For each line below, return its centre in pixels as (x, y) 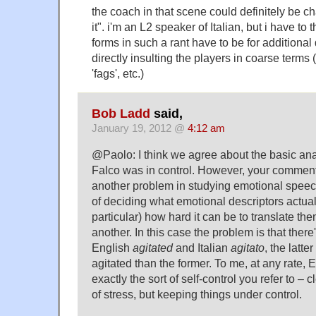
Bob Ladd (121, 113)
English (112, 247)
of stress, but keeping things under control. (197, 294)
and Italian (202, 247)
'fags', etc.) (118, 74)
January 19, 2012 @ (140, 128)
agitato (248, 247)
